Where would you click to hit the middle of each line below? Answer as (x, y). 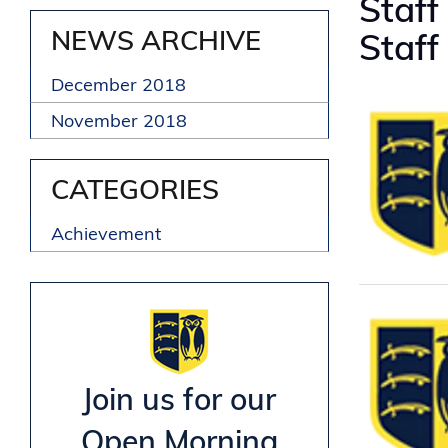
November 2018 (119, 121)
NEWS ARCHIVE (156, 40)
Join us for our (179, 399)
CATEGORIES (135, 189)
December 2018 (118, 85)
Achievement (106, 234)
